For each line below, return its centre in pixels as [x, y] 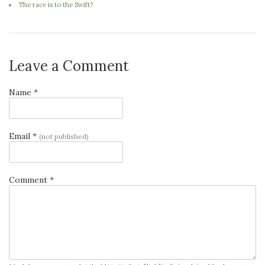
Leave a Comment [69, 66]
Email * [24, 136]
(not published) [64, 136]
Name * [23, 92]
